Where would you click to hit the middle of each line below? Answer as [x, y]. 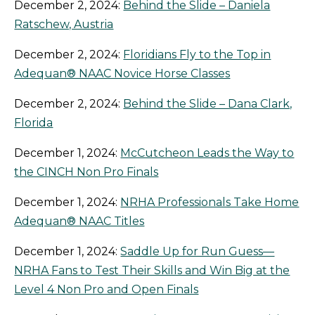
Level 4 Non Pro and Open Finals [107, 290]
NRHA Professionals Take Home [210, 202]
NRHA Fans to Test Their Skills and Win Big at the [152, 271]
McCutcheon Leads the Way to [207, 153]
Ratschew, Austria [64, 25]
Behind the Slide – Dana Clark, [208, 104]
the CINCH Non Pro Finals [86, 172]
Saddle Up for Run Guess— [198, 252]
